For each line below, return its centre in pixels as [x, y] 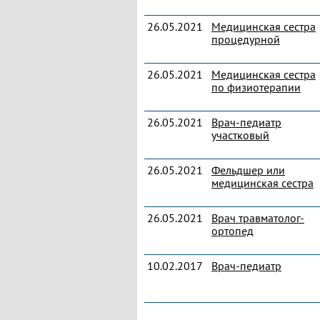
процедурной [246, 39]
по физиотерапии [256, 87]
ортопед [232, 231]
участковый [240, 135]
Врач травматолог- [258, 218]
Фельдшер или [248, 170]
